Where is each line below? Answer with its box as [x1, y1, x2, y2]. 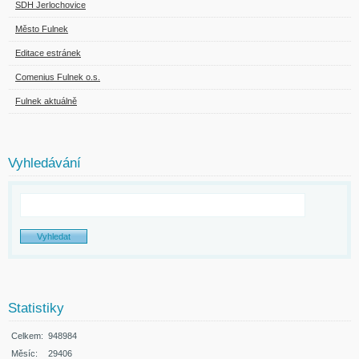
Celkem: [11, 331, 43, 341]
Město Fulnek [15, 24, 68, 34]
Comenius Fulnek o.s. [15, 72, 100, 83]
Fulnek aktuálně [15, 96, 77, 107]
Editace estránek [15, 48, 81, 58]
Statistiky [8, 301, 64, 317]
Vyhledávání [8, 155, 81, 171]
